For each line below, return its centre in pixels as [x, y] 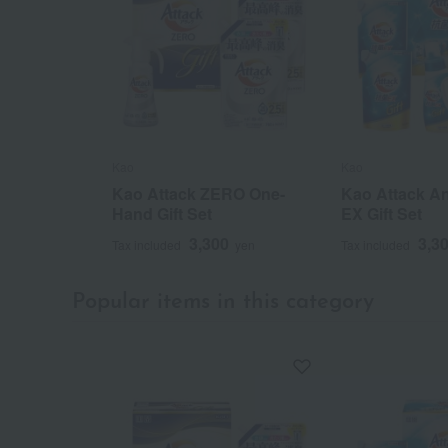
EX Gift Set [381, 213]
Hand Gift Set [162, 213]
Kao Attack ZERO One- [198, 193]
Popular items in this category [223, 302]
